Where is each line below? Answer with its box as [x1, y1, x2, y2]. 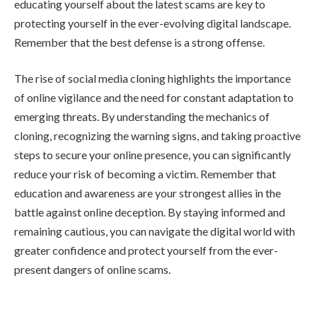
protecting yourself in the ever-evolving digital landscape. [14, 16, 291, 30]
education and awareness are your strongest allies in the [14, 186, 281, 200]
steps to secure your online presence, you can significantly [14, 148, 291, 162]
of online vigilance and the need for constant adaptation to [14, 91, 294, 105]
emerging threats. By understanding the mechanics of [14, 110, 270, 124]
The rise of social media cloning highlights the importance [14, 71, 291, 86]
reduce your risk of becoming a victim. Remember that [14, 167, 276, 181]
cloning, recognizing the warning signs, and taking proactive [14, 129, 301, 143]
